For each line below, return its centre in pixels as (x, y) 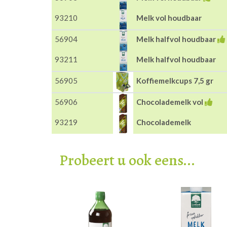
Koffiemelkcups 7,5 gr (175, 81)
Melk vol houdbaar (169, 18)
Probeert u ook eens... (127, 160)
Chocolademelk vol (170, 102)
